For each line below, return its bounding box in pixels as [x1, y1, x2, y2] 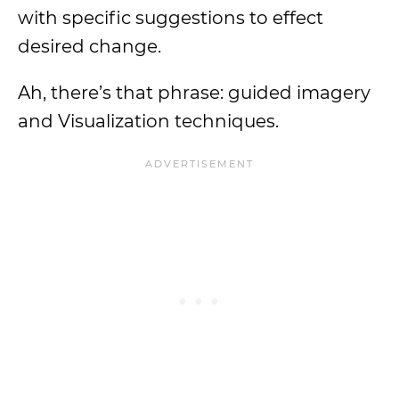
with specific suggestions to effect [18, 7, 323, 28]
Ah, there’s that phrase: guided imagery [18, 82, 370, 103]
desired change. [18, 36, 161, 57]
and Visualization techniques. [18, 110, 279, 132]
